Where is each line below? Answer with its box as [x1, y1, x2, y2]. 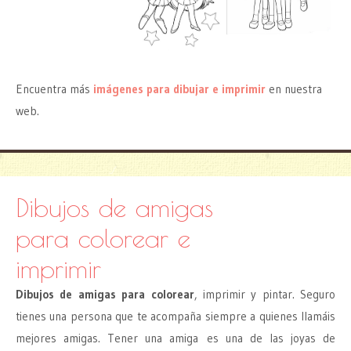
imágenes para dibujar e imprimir [93, 81, 266, 96]
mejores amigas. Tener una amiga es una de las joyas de [16, 330, 335, 346]
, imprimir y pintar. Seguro [194, 286, 335, 302]
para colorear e [16, 222, 190, 253]
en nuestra [266, 81, 322, 96]
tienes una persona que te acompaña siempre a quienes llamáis [16, 308, 335, 324]
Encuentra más [16, 81, 93, 96]
